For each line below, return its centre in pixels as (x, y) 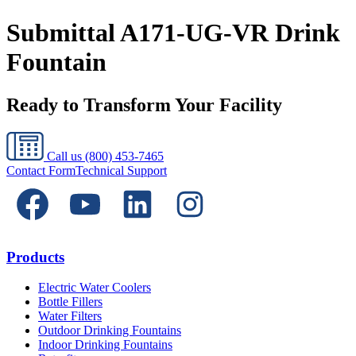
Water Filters (70, 316)
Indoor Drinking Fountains (105, 345)
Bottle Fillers (70, 302)
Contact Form (41, 170)
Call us (64, 156)
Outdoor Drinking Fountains (110, 331)
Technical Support (121, 170)
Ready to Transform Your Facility (144, 104)
